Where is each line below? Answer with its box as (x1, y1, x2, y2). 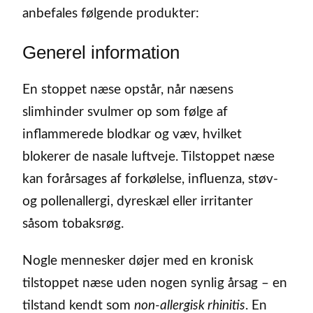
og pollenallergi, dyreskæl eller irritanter (22, 194, 253, 208)
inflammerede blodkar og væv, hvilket (22, 127, 242, 141)
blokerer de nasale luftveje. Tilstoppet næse (22, 150, 275, 163)
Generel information (22, 41, 180, 63)
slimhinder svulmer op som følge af (22, 105, 228, 119)
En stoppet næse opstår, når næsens (22, 82, 233, 96)
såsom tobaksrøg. (22, 217, 124, 231)
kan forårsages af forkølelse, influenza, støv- (22, 172, 278, 186)
